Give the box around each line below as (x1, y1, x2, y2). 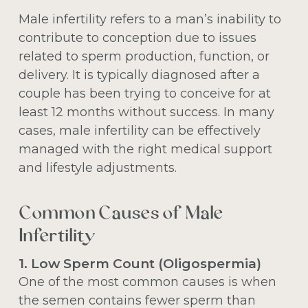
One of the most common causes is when (18, 274, 276, 289)
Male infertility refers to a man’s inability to (18, 11, 281, 27)
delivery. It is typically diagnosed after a (18, 67, 260, 82)
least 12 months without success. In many (18, 104, 274, 120)
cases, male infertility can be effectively (18, 122, 261, 138)
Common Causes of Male (18, 204, 223, 223)
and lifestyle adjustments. (18, 159, 177, 175)
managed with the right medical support (18, 141, 272, 157)
